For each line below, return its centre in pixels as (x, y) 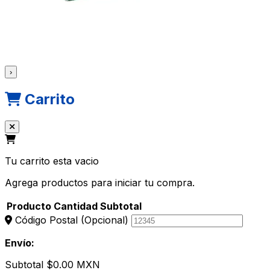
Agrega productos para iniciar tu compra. (100, 182)
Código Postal (46, 220)
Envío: (20, 243)
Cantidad (76, 206)
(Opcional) (105, 220)
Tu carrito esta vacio (52, 161)
